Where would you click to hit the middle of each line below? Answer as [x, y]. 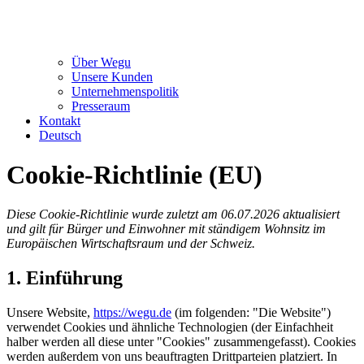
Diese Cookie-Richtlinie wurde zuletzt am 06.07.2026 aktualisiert [173, 214]
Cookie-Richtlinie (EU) [134, 174]
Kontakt [60, 120]
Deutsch [60, 135]
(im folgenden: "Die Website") [251, 313]
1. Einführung [65, 278]
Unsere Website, [50, 313]
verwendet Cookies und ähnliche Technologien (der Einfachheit [170, 327]
